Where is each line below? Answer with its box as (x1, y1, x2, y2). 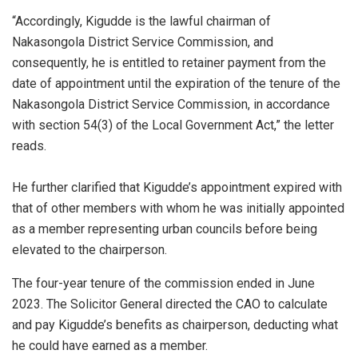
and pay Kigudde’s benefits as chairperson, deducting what (12, 317, 338, 333)
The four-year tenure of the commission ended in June (12, 276, 315, 292)
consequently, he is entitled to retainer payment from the (12, 55, 326, 71)
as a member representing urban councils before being (12, 221, 317, 237)
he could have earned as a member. (12, 338, 208, 354)
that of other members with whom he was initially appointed (12, 201, 344, 217)
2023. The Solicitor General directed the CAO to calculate (12, 296, 328, 312)
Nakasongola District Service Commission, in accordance (12, 97, 330, 113)
